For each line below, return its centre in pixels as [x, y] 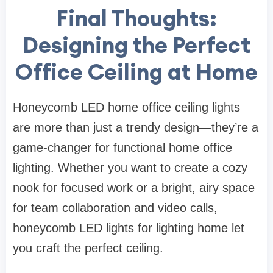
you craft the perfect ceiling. [88, 248]
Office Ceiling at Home [136, 72]
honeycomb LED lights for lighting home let [129, 228]
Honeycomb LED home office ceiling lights [126, 108]
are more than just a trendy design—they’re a [136, 128]
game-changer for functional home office [122, 148]
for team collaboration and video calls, [115, 208]
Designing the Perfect [136, 45]
